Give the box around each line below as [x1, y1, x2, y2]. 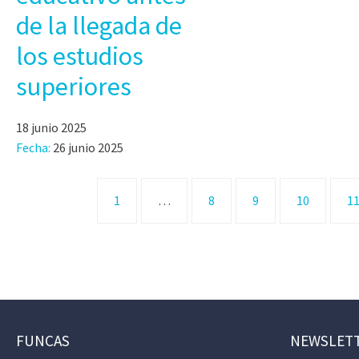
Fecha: [16, 139, 50, 155]
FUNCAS [16, 331, 70, 351]
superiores [16, 70, 131, 103]
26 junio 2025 [50, 139, 123, 155]
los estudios [16, 39, 143, 72]
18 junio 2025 [16, 119, 87, 135]
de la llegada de [16, 9, 182, 42]
